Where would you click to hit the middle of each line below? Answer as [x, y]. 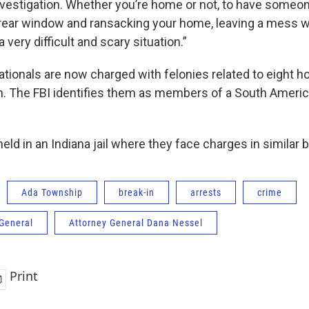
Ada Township [52, 193]
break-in [137, 193]
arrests [206, 193]
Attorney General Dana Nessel [136, 223]
